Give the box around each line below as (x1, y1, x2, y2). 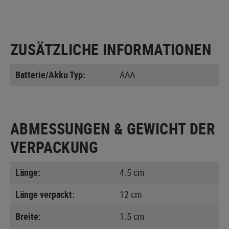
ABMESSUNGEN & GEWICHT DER (10, 118, 215, 139)
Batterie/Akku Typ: (15, 68, 85, 81)
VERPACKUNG (10, 136, 98, 157)
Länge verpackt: (15, 188, 75, 200)
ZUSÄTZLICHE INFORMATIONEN (10, 38, 211, 60)
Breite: (15, 210, 41, 222)
